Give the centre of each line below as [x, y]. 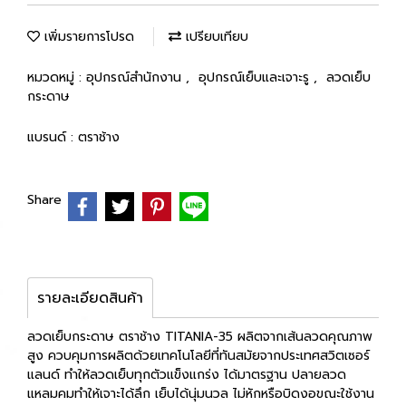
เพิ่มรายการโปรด [87, 37]
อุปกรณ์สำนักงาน [136, 77]
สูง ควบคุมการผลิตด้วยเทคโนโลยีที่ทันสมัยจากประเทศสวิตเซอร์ [198, 355]
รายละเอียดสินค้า [90, 298]
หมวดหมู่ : [57, 77]
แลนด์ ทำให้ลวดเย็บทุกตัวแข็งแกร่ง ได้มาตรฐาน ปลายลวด [187, 374]
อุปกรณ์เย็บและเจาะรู [256, 77]
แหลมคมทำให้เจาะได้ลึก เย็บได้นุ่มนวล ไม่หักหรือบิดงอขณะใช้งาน [201, 393]
